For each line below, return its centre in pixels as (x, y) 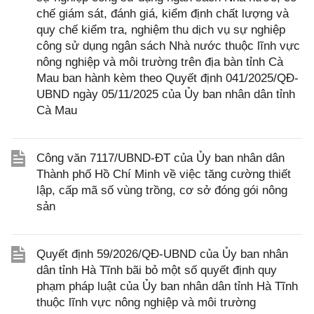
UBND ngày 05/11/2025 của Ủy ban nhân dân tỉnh (166, 94)
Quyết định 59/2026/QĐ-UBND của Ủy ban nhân (162, 254)
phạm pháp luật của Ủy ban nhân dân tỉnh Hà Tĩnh (167, 286)
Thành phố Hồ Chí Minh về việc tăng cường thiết (164, 174)
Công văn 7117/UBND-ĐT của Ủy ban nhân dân (161, 158)
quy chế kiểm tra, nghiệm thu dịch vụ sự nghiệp (161, 30)
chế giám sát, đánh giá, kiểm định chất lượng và (163, 14)
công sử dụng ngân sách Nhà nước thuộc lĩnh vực (168, 46)
